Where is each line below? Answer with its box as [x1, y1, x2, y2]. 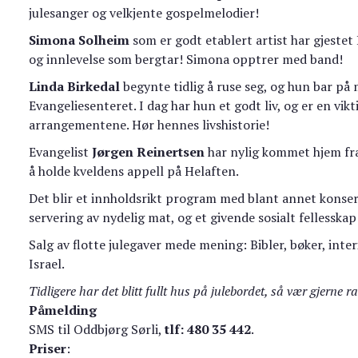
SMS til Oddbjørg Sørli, [29, 320, 165, 339]
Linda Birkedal [29, 78, 121, 96]
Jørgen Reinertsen [92, 143, 205, 161]
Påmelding [29, 301, 97, 320]
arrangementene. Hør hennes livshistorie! [29, 116, 270, 134]
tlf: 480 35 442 [165, 320, 252, 339]
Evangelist [29, 143, 93, 161]
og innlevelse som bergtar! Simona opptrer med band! [29, 50, 344, 69]
